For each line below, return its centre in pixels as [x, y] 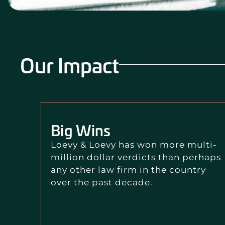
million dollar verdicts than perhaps [136, 157]
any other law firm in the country [129, 170]
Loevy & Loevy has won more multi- [134, 144]
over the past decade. [103, 182]
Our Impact [70, 65]
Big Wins [81, 130]
